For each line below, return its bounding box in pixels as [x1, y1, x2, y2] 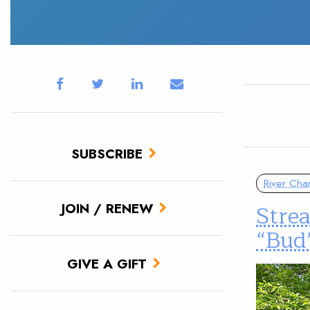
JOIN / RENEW [61, 199, 153, 219]
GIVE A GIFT [67, 253, 147, 273]
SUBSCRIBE [71, 143, 143, 163]
